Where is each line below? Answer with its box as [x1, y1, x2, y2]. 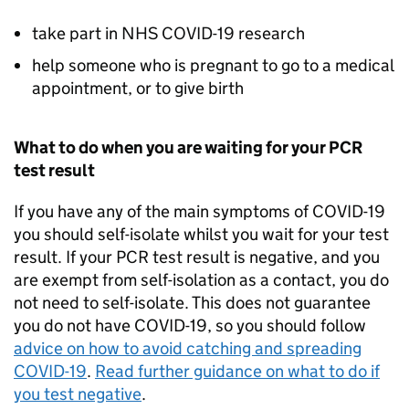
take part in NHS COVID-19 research [32, 23, 305, 44]
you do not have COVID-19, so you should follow [14, 315, 366, 336]
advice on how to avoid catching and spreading [14, 338, 362, 359]
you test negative [14, 383, 142, 404]
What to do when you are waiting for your [14, 137, 329, 158]
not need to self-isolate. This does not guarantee [14, 292, 371, 313]
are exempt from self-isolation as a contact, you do [14, 269, 389, 290]
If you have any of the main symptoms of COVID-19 [14, 201, 385, 222]
